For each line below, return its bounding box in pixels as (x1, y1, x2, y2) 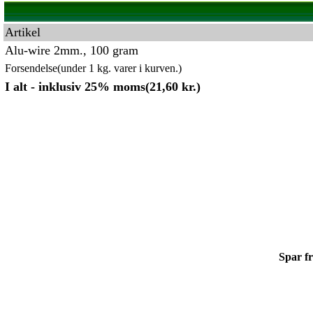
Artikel (5, 25, 41, 39)
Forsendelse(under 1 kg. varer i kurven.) (5, 62, 182, 74)
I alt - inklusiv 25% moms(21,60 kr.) (5, 80, 201, 94)
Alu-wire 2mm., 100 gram (5, 43, 138, 57)
